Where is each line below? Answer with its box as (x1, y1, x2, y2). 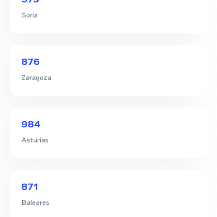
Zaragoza (21, 72, 51, 82)
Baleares (21, 197, 49, 207)
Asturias (21, 134, 48, 145)
